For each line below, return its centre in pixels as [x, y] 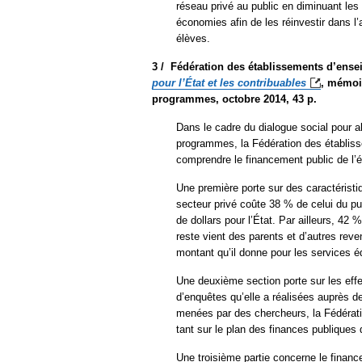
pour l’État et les [195, 82]
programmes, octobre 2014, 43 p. [234, 99]
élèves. [193, 38]
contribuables [272, 82]
